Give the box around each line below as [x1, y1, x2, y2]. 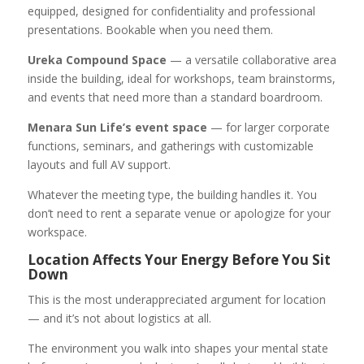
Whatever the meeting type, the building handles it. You [27, 187, 317, 203]
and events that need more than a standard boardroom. [27, 89, 323, 106]
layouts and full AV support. [27, 157, 171, 173]
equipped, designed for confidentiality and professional [27, 3, 315, 19]
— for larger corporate [206, 119, 330, 136]
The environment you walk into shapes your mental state [27, 340, 328, 357]
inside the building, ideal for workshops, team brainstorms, [27, 71, 336, 87]
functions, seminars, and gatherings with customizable [27, 138, 314, 154]
